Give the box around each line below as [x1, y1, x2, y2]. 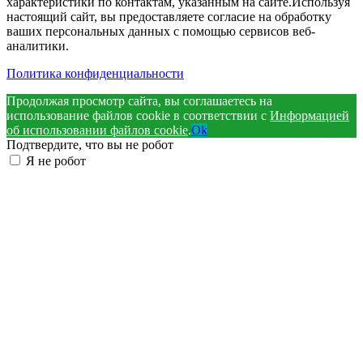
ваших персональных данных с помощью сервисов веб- [6, 24, 315, 39]
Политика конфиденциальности [6, 66, 184, 81]
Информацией [270, 109, 349, 123]
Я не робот [26, 154, 86, 169]
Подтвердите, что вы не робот [6, 138, 173, 152]
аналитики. [6, 39, 69, 53]
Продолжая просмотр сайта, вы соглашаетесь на [6, 94, 272, 109]
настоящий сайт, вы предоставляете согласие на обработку [6, 10, 331, 24]
